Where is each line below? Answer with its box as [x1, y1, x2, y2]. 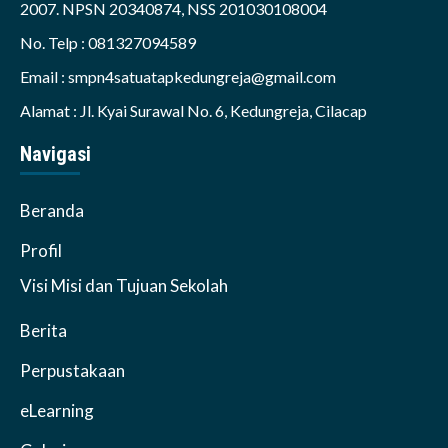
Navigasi [20, 142, 91, 167]
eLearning [20, 400, 94, 422]
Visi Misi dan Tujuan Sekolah [20, 275, 228, 297]
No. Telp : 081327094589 [20, 33, 196, 53]
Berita [20, 320, 67, 342]
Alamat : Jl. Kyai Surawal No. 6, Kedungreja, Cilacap [20, 101, 367, 121]
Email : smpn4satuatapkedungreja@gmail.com [20, 67, 336, 87]
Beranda [20, 200, 84, 222]
